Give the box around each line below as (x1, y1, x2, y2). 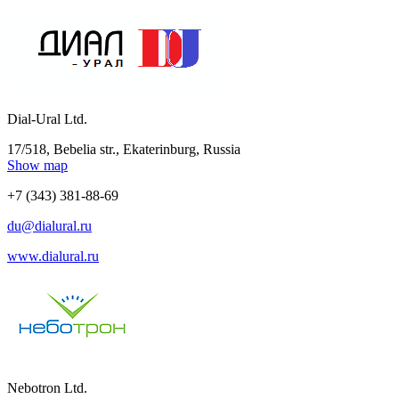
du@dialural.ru (7, 217, 92, 233)
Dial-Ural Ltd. (7, 110, 87, 126)
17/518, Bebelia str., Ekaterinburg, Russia (7, 141, 240, 157)
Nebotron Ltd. (7, 379, 87, 395)
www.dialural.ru (7, 248, 99, 264)
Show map (7, 157, 68, 173)
